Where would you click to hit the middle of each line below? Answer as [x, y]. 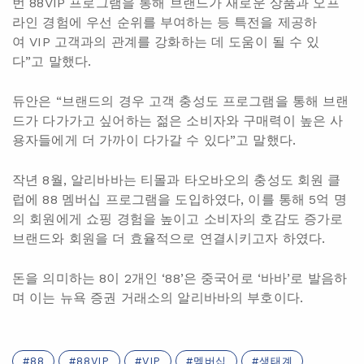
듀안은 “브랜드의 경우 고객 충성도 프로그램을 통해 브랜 [181, 102]
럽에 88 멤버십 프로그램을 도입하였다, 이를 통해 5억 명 [180, 200]
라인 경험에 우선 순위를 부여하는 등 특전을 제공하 [165, 23]
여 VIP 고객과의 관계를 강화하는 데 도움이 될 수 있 [166, 42]
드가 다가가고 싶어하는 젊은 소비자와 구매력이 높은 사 [178, 121]
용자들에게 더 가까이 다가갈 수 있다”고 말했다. [154, 141]
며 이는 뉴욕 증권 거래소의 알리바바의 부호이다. [158, 298]
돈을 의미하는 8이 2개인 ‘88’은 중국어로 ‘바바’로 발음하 [180, 279]
